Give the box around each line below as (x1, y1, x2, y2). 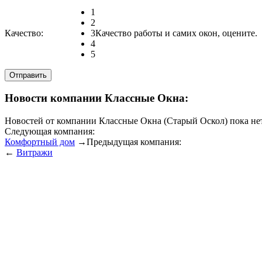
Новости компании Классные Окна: (5, 92, 188, 105)
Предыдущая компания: (87, 137, 181, 147)
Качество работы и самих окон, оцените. (95, 27, 257, 38)
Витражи (16, 147, 53, 158)
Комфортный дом (5, 137, 75, 147)
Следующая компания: (5, 126, 95, 137)
